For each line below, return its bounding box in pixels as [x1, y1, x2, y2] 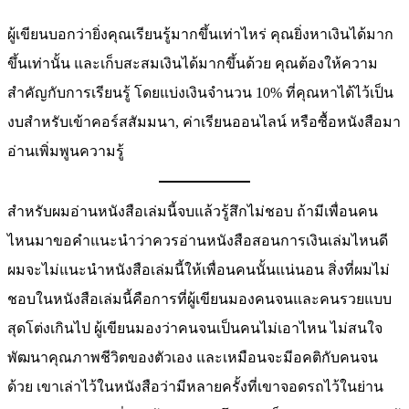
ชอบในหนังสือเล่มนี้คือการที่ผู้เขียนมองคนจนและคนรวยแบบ [7, 291, 392, 308]
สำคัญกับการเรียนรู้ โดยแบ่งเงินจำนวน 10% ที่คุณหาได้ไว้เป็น [7, 85, 393, 101]
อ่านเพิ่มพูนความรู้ [7, 143, 124, 160]
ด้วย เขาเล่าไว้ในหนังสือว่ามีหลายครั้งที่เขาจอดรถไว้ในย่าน [7, 379, 383, 395]
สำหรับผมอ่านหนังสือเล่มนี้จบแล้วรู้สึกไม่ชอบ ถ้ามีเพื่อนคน [7, 204, 378, 220]
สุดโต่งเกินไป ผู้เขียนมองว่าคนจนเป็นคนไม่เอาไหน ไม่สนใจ [7, 320, 383, 337]
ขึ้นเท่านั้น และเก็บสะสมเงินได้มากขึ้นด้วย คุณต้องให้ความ [7, 56, 378, 72]
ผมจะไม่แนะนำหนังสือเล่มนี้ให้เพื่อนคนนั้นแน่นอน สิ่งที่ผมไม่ [7, 262, 390, 278]
